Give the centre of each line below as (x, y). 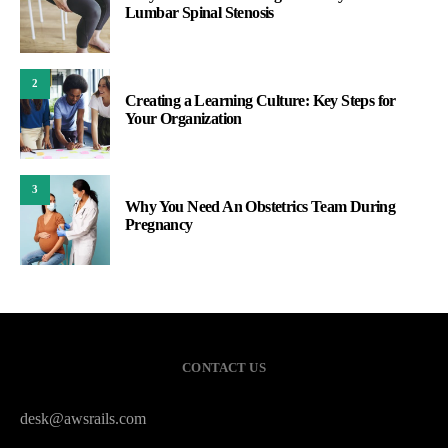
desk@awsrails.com (83, 418)
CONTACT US (224, 367)
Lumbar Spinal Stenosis (199, 12)
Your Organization (183, 118)
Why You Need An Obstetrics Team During (260, 206)
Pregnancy (159, 224)
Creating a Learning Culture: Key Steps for (260, 100)
